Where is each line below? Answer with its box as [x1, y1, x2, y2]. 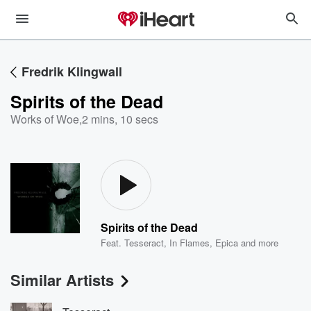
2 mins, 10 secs [82, 111, 158, 127]
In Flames [169, 236, 210, 249]
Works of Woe [10, 111, 79, 127]
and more [238, 236, 279, 249]
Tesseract [124, 236, 165, 249]
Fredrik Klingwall [22, 62, 122, 81]
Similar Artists [10, 269, 114, 291]
